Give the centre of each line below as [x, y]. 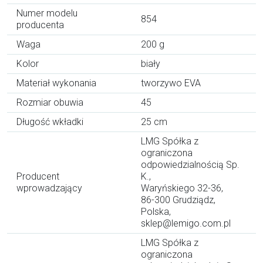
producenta [40, 25]
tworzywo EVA [171, 83]
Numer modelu [47, 13]
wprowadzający [49, 188]
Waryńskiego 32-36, [182, 188]
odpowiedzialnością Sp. [190, 164]
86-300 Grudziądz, [178, 200]
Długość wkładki [50, 122]
